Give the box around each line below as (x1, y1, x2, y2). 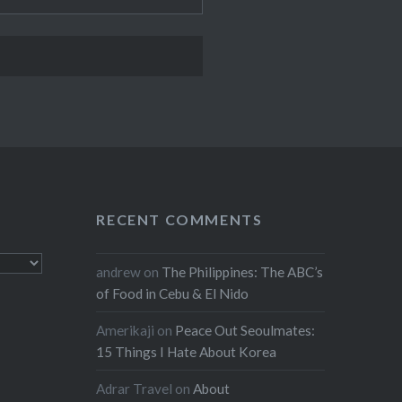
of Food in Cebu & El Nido (96, 285, 249, 302)
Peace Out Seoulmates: (175, 322, 316, 339)
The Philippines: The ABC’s (162, 264, 324, 281)
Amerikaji (96, 322, 155, 339)
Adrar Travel (96, 380, 173, 398)
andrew (96, 264, 142, 281)
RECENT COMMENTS (96, 211, 263, 229)
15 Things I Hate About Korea (96, 344, 277, 361)
